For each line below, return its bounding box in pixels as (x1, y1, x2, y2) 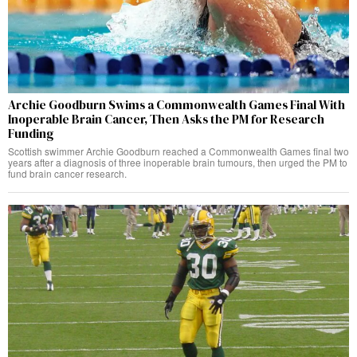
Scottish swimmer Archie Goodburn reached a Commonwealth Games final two (8, 144, 349, 159)
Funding (8, 125, 53, 143)
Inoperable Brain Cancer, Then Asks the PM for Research (8, 111, 324, 128)
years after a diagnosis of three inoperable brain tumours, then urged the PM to (8, 155, 347, 170)
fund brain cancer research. (8, 167, 127, 181)
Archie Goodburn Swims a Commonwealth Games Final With (8, 96, 345, 114)
